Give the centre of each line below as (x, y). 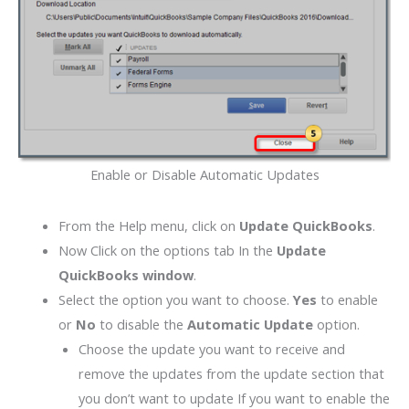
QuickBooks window (126, 274)
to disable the (141, 324)
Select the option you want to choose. (175, 299)
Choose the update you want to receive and (211, 348)
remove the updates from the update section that (231, 373)
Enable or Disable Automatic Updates (204, 174)
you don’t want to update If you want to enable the (234, 398)
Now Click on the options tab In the (165, 250)
